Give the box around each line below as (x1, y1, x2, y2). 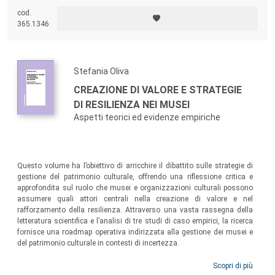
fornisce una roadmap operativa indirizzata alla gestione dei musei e (17, 228, 253, 237)
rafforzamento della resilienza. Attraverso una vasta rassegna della (17, 206, 253, 215)
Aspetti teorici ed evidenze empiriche (74, 112, 220, 123)
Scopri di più (213, 261, 253, 271)
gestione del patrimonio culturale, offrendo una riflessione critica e (17, 172, 253, 182)
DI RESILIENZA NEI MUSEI (74, 99, 190, 111)
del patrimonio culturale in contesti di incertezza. (17, 239, 179, 248)
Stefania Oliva (74, 66, 129, 77)
